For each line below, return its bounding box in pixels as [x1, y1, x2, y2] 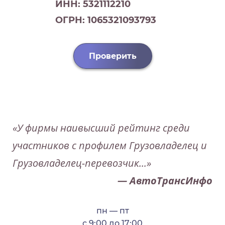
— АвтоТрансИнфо [118, 174, 212, 187]
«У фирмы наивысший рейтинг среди [13, 121, 190, 135]
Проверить [88, 51, 137, 61]
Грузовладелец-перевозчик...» [13, 156, 151, 170]
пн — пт [96, 206, 129, 215]
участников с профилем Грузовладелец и [13, 139, 207, 152]
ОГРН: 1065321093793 [55, 15, 156, 26]
